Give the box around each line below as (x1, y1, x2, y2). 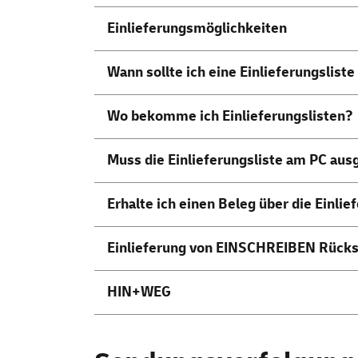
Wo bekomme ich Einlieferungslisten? (107, 107, 353, 126)
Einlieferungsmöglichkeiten (107, 19, 287, 38)
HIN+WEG (107, 283, 171, 302)
